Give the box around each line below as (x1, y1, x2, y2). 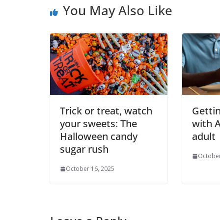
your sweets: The (60, 117, 137, 131)
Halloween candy (60, 130, 137, 143)
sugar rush (60, 142, 109, 156)
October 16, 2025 (66, 165, 114, 173)
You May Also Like (63, 1, 172, 19)
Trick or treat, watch (60, 104, 152, 118)
